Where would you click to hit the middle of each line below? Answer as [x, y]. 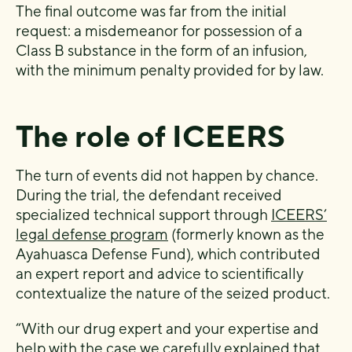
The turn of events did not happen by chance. [167, 175]
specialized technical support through [143, 214]
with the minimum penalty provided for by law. [170, 70]
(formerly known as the [246, 234]
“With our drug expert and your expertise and [167, 328]
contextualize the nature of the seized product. [173, 293]
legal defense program [92, 234]
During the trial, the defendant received [149, 195]
